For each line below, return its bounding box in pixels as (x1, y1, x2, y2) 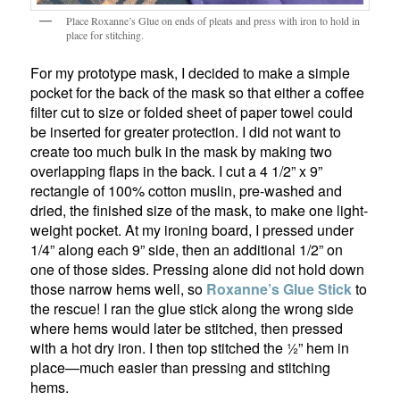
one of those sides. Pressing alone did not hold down (30, 259, 365, 280)
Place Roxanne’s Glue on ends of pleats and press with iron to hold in (66, 12, 361, 28)
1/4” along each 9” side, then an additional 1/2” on (30, 239, 344, 261)
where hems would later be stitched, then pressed (30, 318, 344, 339)
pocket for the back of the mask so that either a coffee (30, 82, 365, 104)
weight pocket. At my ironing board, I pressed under (30, 220, 354, 241)
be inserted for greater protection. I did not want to (30, 121, 342, 143)
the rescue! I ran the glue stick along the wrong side (30, 298, 354, 320)
